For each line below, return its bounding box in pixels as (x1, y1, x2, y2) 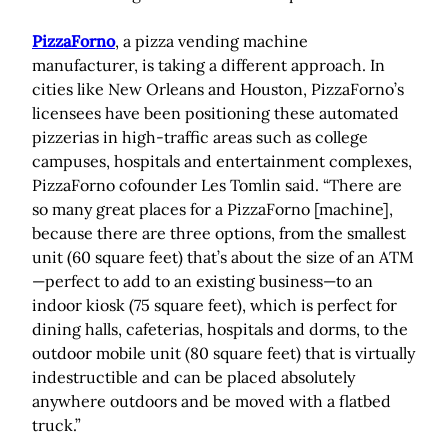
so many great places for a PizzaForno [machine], (32, 199, 393, 220)
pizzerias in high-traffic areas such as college (32, 127, 368, 148)
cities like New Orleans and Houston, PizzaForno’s (32, 79, 404, 100)
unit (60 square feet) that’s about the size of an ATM (32, 247, 414, 268)
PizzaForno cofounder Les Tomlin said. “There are (32, 175, 402, 196)
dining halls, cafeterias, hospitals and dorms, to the (32, 319, 408, 340)
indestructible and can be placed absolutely (32, 367, 355, 388)
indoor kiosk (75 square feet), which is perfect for (32, 295, 397, 316)
